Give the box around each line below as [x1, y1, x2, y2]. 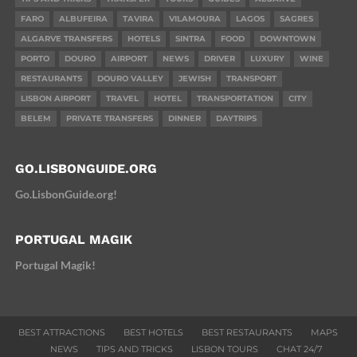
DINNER [167, 112, 201, 124]
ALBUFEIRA [58, 13, 108, 24]
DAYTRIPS [215, 112, 257, 124]
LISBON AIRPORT [20, 92, 91, 104]
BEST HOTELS [124, 326, 184, 338]
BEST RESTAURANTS [202, 326, 293, 338]
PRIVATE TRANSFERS [65, 112, 153, 124]
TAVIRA [122, 13, 154, 24]
